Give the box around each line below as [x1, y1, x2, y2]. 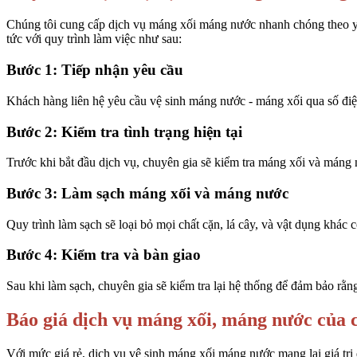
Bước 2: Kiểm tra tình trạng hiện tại [6, 123, 242, 140]
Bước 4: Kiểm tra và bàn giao [6, 246, 201, 264]
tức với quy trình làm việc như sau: [6, 32, 182, 46]
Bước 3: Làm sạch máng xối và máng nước [6, 184, 288, 202]
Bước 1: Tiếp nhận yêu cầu [6, 61, 187, 79]
